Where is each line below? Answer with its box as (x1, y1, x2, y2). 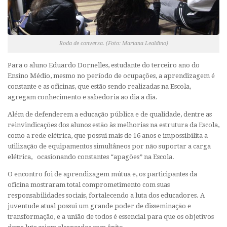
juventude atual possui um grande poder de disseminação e (8, 202, 191, 210)
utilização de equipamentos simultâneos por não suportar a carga (8, 142, 211, 150)
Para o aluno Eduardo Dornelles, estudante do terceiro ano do (8, 61, 200, 69)
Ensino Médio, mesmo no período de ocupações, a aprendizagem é (8, 71, 215, 80)
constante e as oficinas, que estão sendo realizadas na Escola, (8, 82, 191, 90)
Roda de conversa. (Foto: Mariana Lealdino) (59, 40, 168, 47)
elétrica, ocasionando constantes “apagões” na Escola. (8, 153, 174, 161)
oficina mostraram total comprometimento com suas (8, 181, 170, 189)
